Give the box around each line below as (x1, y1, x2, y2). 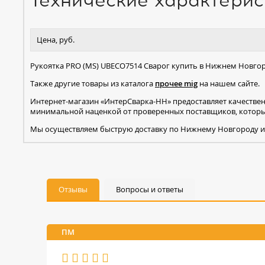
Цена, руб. (37, 34, 75, 45)
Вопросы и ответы (116, 183, 183, 195)
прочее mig (155, 77, 198, 89)
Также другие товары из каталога (30, 77, 155, 89)
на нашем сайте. (198, 77, 260, 89)
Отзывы (59, 183, 88, 195)
